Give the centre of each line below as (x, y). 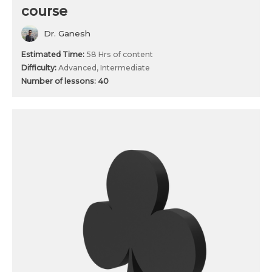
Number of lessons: (59, 81)
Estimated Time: (54, 55)
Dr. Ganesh (67, 34)
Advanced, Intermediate (104, 68)
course (44, 11)
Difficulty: (40, 68)
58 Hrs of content (120, 55)
